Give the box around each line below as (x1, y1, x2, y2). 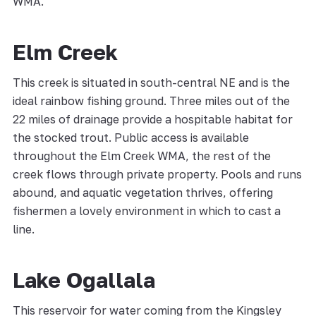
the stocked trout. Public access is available (12, 130, 249, 145)
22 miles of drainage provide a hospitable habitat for (12, 111, 293, 126)
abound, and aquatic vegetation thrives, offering (12, 185, 273, 200)
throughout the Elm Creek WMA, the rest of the (12, 148, 271, 163)
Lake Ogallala (12, 267, 155, 293)
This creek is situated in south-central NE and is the (12, 75, 290, 90)
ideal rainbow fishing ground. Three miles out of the (12, 93, 290, 108)
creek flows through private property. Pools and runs (12, 166, 302, 181)
